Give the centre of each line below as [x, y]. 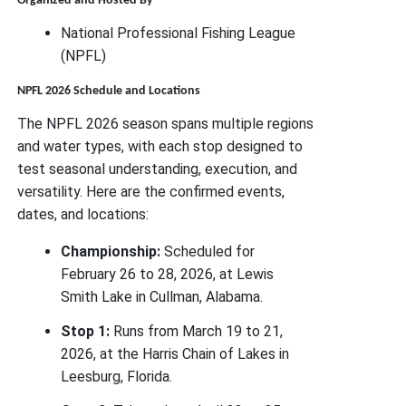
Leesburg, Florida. [117, 377]
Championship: [111, 251]
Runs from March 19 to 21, [197, 332]
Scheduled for [208, 251]
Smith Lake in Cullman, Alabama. [162, 296]
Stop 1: [86, 332]
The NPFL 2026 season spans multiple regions [166, 123]
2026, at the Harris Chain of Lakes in [175, 354]
